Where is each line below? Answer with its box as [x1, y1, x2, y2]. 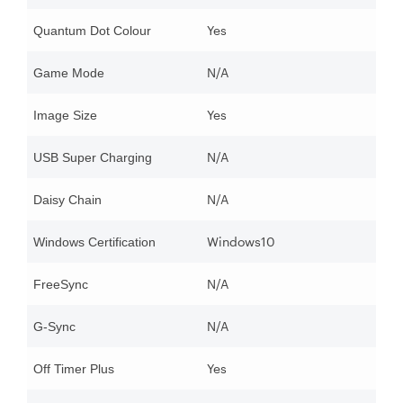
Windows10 [207, 234, 275, 250]
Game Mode [33, 66, 104, 81]
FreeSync [33, 277, 88, 292]
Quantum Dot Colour [33, 23, 151, 39]
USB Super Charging [33, 150, 152, 166]
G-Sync [33, 319, 76, 335]
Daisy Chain [33, 193, 102, 208]
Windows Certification [33, 235, 156, 250]
